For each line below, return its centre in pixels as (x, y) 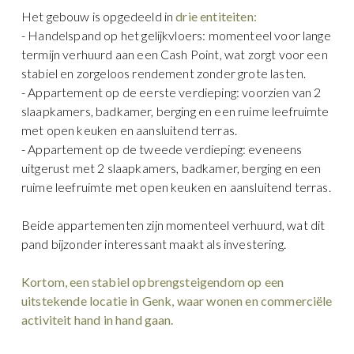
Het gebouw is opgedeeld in (99, 16)
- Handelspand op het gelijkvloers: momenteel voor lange (176, 35)
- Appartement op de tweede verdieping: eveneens (162, 149)
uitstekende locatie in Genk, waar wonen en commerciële (177, 300)
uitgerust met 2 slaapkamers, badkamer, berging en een (171, 168)
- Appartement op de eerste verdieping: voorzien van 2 (171, 92)
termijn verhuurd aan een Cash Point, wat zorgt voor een (175, 54)
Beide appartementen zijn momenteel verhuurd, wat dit (173, 224)
